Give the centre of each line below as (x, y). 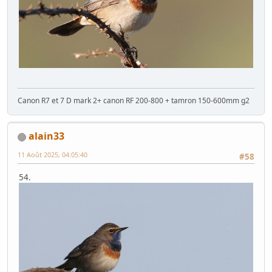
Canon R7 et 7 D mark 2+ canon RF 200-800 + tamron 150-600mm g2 (134, 100)
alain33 (46, 136)
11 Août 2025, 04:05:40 (53, 154)
